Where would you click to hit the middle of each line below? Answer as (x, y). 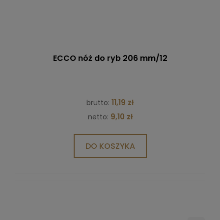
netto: (99, 117)
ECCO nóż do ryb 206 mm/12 (110, 58)
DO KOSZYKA (110, 146)
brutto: (99, 102)
